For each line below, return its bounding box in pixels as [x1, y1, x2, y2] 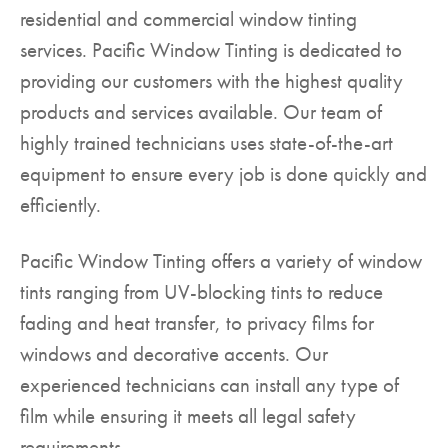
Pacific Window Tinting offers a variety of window [20, 247, 422, 275]
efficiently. [20, 191, 101, 219]
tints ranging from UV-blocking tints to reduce [20, 278, 383, 306]
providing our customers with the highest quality [20, 67, 403, 95]
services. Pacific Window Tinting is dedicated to [20, 36, 402, 64]
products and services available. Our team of [20, 98, 382, 126]
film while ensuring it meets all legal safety [20, 402, 356, 430]
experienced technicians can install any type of [20, 371, 399, 399]
